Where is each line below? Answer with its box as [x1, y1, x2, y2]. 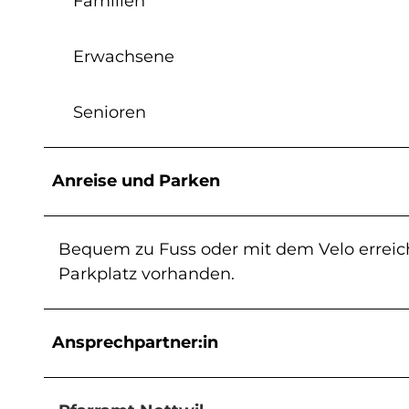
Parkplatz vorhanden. [58, 263, 235, 284]
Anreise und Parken [52, 170, 220, 191]
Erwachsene [73, 46, 174, 67]
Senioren [73, 101, 146, 122]
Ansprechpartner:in [52, 331, 218, 352]
